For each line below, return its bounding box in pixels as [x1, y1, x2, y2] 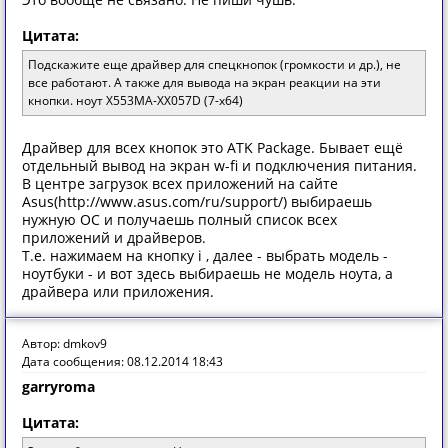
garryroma [22, 377, 95, 396]
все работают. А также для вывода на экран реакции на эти [28, 74, 381, 91]
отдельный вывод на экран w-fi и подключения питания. [22, 156, 417, 175]
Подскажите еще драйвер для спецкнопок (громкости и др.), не [28, 56, 401, 73]
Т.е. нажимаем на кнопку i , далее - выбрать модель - [22, 246, 388, 265]
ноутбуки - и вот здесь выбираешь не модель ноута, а [22, 264, 393, 283]
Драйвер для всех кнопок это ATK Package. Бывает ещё [22, 138, 403, 157]
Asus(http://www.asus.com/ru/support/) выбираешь [22, 192, 372, 211]
